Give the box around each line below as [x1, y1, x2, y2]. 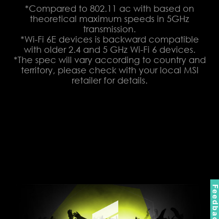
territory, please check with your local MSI [21, 65, 198, 76]
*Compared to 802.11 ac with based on [25, 3, 194, 14]
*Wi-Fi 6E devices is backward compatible [20, 34, 199, 45]
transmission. [83, 23, 136, 35]
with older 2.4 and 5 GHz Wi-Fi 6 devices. [23, 44, 196, 55]
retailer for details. [71, 75, 148, 86]
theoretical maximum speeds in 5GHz [30, 13, 189, 24]
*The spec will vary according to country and [13, 54, 206, 66]
